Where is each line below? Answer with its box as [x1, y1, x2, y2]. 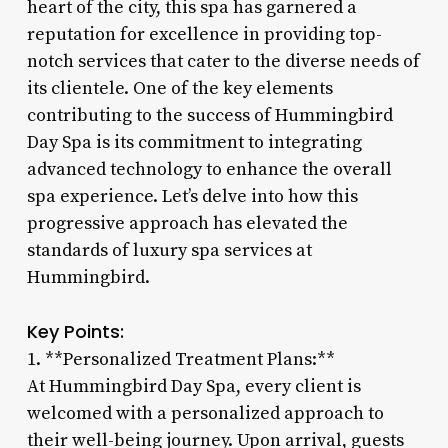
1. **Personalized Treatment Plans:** [26, 347, 335, 371]
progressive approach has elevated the [26, 211, 348, 235]
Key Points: [26, 318, 124, 344]
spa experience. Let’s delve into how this [26, 184, 358, 208]
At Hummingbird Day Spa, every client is [26, 374, 361, 398]
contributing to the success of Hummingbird [26, 103, 393, 127]
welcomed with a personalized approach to [26, 401, 384, 425]
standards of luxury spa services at [26, 238, 312, 262]
